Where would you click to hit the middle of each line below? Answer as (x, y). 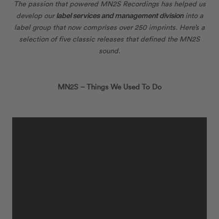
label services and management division (120, 15)
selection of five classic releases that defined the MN (105, 39)
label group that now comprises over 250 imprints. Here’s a (109, 27)
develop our (36, 15)
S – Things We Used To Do (118, 87)
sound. (109, 50)
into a (193, 15)
